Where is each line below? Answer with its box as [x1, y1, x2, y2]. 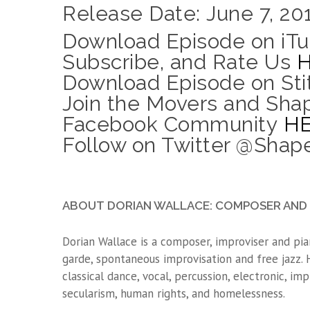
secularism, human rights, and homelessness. [62, 286, 285, 301]
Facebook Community [62, 112, 284, 136]
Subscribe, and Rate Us [62, 50, 297, 74]
